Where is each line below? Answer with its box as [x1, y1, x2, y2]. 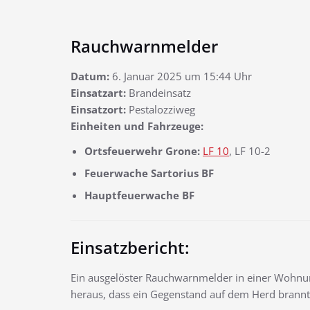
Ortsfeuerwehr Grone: [84, 143, 200, 158]
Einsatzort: [71, 102, 126, 116]
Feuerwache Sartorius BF [84, 165, 214, 180]
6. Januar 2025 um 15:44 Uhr [109, 69, 252, 83]
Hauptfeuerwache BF [84, 188, 194, 202]
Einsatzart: [71, 86, 126, 100]
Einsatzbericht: [71, 235, 190, 259]
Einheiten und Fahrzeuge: [71, 119, 203, 133]
